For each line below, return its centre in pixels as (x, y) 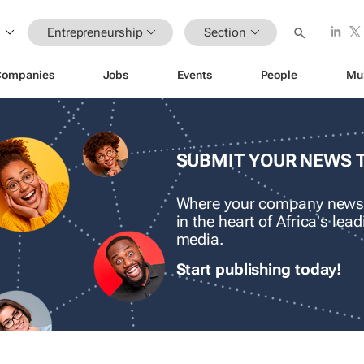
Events (195, 74)
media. (199, 240)
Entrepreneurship (95, 32)
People (279, 74)
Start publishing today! (259, 270)
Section (225, 32)
